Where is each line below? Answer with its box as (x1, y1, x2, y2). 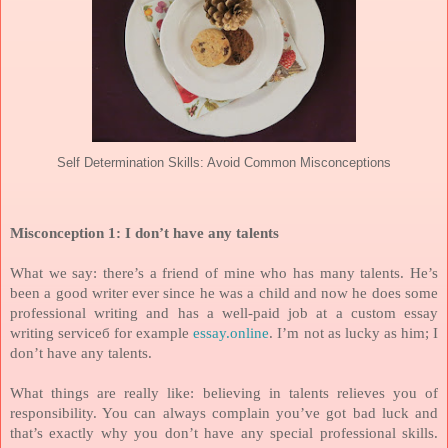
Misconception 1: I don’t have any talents (10, 224, 279, 241)
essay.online (193, 324, 270, 341)
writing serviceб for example (10, 324, 194, 341)
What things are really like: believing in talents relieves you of (10, 384, 438, 401)
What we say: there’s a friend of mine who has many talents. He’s (10, 264, 438, 281)
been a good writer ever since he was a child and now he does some (10, 284, 438, 301)
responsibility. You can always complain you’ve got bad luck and (10, 404, 438, 421)
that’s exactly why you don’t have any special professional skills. (10, 424, 438, 441)
